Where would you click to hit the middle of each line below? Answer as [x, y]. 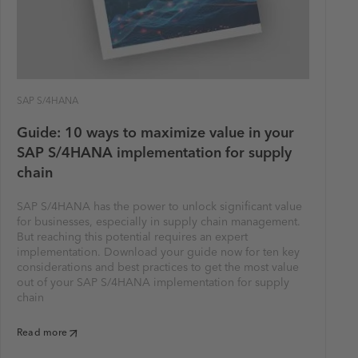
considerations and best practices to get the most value [158, 268]
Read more [42, 333]
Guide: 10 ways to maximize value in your [155, 133]
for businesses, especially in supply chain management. [159, 222]
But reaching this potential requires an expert [132, 237]
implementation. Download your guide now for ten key [158, 253]
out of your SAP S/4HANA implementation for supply [153, 283]
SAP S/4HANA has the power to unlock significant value [159, 207]
